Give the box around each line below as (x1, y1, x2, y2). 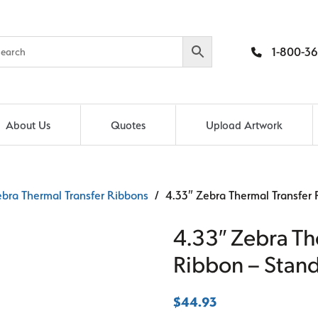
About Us (5, 118, 50, 132)
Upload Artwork (206, 118, 283, 132)
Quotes (110, 118, 146, 132)
